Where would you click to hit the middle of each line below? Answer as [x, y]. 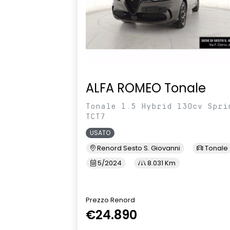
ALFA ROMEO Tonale [146, 88]
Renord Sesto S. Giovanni [138, 148]
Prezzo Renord [110, 200]
